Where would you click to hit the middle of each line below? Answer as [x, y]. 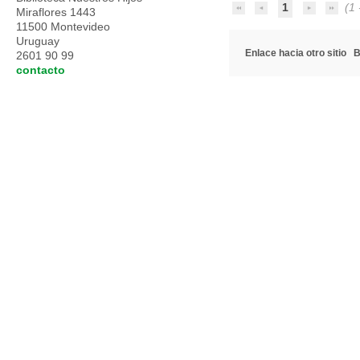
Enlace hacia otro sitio [296, 53]
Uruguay [39, 41]
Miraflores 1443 [56, 12]
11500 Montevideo [63, 27]
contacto [41, 70]
